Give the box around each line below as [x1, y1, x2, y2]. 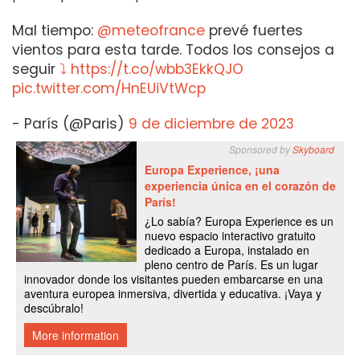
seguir [12, 59, 59, 80]
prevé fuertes [205, 21, 303, 41]
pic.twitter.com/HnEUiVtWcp [12, 79, 206, 99]
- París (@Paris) [12, 114, 129, 134]
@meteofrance [97, 21, 205, 41]
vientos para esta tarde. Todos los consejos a [12, 40, 334, 60]
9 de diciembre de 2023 [129, 114, 294, 134]
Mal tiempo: [12, 21, 97, 41]
